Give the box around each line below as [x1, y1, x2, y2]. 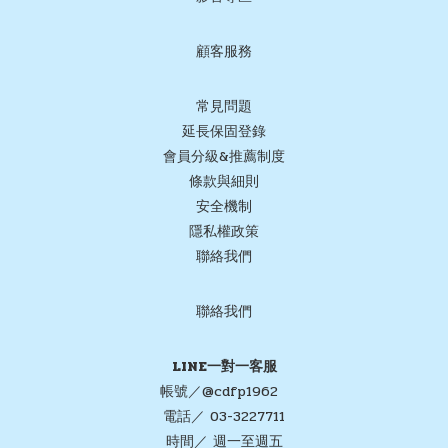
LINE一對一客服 [171, 356, 277, 377]
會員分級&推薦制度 [163, 146, 285, 167]
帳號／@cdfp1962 [160, 381, 288, 402]
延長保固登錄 [182, 121, 266, 142]
